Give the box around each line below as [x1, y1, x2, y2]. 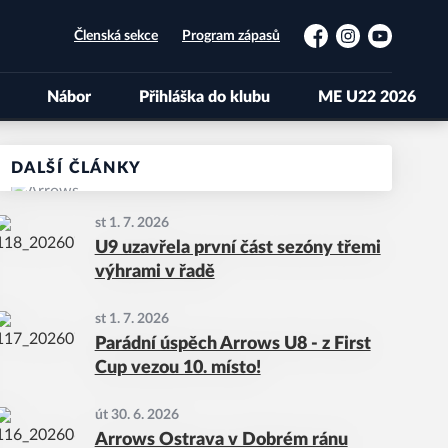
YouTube [367, 37, 419, 52]
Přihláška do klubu [139, 89, 270, 105]
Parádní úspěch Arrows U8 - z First [94, 335, 371, 353]
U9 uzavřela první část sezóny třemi [94, 239, 381, 257]
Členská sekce [74, 29, 158, 43]
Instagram [335, 37, 396, 52]
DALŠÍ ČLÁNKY [10, 160, 142, 176]
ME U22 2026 [318, 89, 416, 105]
